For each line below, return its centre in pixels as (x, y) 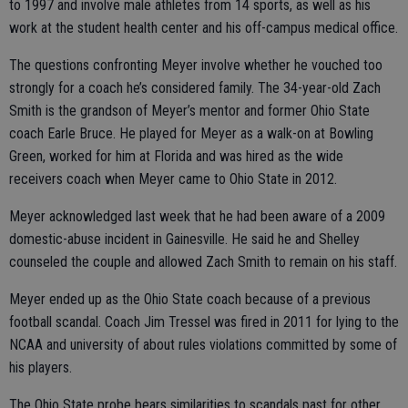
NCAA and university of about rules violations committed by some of (203, 345)
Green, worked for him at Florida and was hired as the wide (176, 157)
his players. (41, 368)
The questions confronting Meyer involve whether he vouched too (196, 66)
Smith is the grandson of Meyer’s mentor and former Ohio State (189, 111)
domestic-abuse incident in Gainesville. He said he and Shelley (184, 240)
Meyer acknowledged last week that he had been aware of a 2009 (197, 217)
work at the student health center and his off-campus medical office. (204, 28)
